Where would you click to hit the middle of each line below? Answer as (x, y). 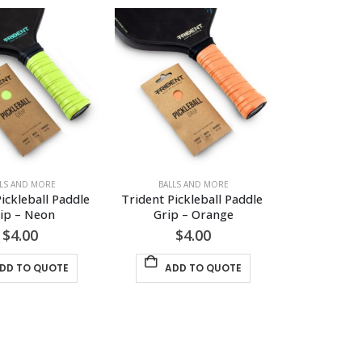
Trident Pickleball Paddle (193, 199)
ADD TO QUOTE (203, 268)
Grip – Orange (193, 215)
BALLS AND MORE (193, 185)
